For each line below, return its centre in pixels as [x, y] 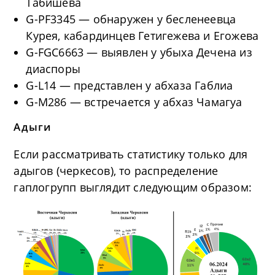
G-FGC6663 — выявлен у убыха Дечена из [139, 52]
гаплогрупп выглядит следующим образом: [133, 187]
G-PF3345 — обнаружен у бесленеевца [131, 19]
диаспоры [53, 68]
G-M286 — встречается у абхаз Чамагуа [134, 102]
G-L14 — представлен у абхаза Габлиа [130, 85]
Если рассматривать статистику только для [131, 154]
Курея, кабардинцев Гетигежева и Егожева [142, 35]
